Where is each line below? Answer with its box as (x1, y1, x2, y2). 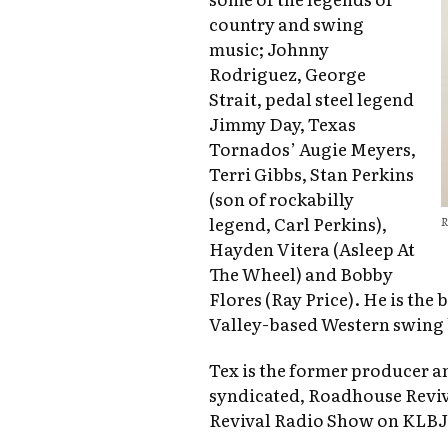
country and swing (209, 11, 365, 37)
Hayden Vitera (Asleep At (209, 236, 416, 262)
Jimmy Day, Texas (209, 111, 357, 137)
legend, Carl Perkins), (209, 211, 388, 237)
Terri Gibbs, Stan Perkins (209, 161, 415, 187)
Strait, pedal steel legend (209, 86, 415, 112)
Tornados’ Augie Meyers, (209, 136, 417, 162)
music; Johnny (209, 36, 330, 62)
